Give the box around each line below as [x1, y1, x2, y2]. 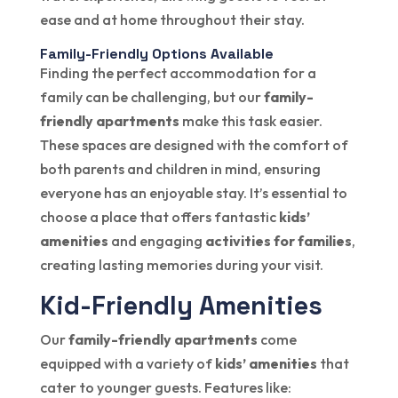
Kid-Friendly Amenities [39, 288, 322, 322]
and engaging [107, 231, 205, 250]
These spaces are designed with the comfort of [39, 135, 348, 154]
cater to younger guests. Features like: [39, 378, 291, 396]
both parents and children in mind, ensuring [39, 159, 321, 178]
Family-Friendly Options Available [39, 44, 274, 63]
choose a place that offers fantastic [39, 207, 279, 226]
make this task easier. [179, 111, 322, 130]
